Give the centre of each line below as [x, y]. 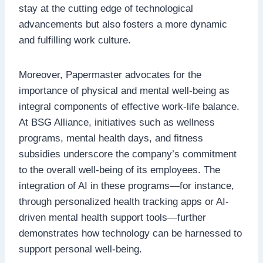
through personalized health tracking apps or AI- [124, 201]
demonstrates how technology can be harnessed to [130, 233]
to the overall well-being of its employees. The [119, 170]
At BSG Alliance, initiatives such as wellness [117, 122]
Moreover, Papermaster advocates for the [110, 75]
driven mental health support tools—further [112, 217]
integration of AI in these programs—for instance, [127, 186]
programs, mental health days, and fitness [111, 138]
